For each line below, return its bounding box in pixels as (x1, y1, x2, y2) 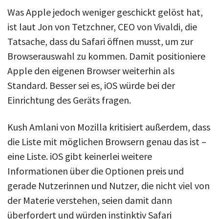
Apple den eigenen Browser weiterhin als (7, 64, 175, 77)
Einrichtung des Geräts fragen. (7, 93, 131, 106)
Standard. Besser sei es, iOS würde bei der (7, 79, 175, 91)
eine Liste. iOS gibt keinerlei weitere (7, 150, 152, 162)
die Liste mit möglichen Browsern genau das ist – (7, 135, 206, 148)
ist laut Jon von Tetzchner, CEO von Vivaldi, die (7, 20, 197, 33)
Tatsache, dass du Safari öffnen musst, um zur (7, 35, 193, 47)
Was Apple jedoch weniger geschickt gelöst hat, (7, 5, 203, 18)
